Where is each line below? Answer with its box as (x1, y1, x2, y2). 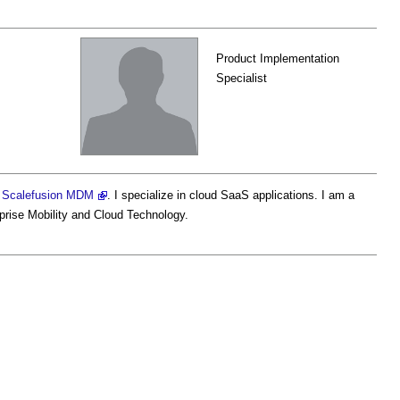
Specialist (216, 71, 267, 85)
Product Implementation (216, 52, 339, 65)
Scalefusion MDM (2, 188, 94, 202)
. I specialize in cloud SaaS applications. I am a (107, 188, 354, 202)
